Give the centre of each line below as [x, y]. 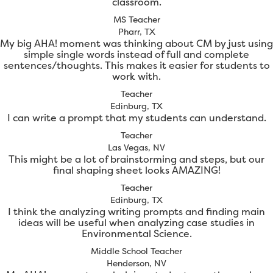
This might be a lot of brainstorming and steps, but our [136, 159]
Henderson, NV [136, 263]
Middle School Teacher [136, 251]
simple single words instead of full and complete [136, 55]
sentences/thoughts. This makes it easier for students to [136, 66]
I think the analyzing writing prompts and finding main [136, 212]
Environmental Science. [136, 234]
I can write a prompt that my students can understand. [136, 118]
